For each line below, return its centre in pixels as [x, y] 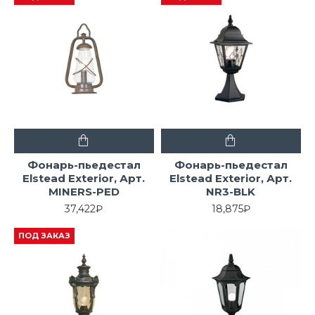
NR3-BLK [231, 191]
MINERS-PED [84, 191]
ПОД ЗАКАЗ [44, 235]
